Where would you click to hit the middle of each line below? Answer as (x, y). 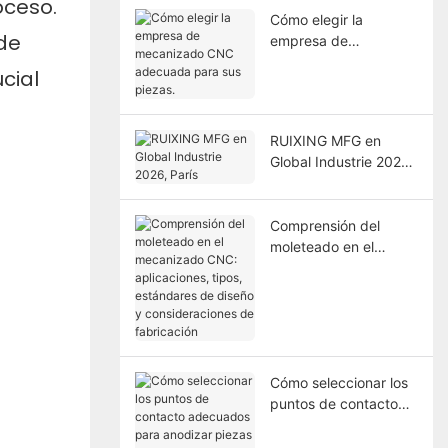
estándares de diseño (340, 309)
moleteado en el (321, 246)
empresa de (308, 40)
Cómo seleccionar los (338, 382)
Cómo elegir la (316, 19)
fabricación (306, 351)
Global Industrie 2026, (341, 161)
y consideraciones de (339, 330)
